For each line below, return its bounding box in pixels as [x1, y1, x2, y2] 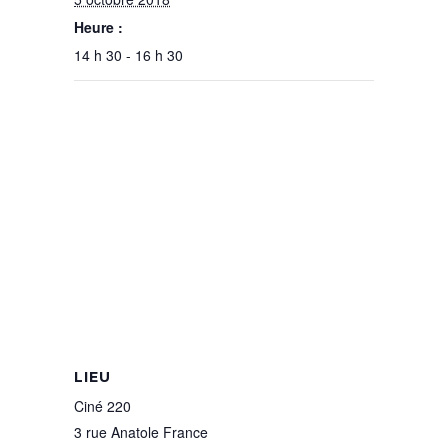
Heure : [74, 16, 123, 37]
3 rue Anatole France [74, 421, 208, 442]
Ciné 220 [74, 395, 131, 416]
